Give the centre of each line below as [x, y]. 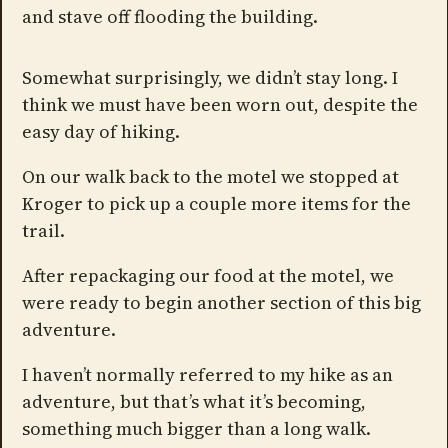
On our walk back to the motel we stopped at [210, 176]
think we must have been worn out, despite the [219, 104]
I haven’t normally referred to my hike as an [207, 374]
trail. [43, 230]
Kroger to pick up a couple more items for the [216, 203]
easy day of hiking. [100, 131]
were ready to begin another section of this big [221, 302]
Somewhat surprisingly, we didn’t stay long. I [209, 77]
